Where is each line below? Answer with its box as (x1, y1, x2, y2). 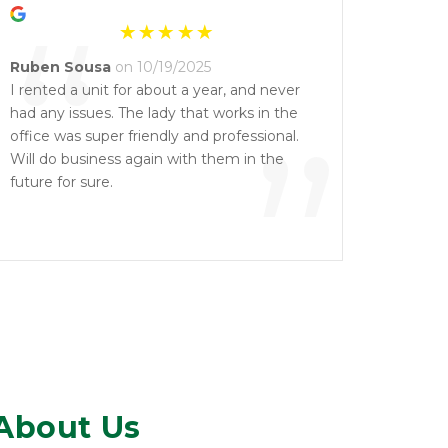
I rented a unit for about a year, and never (10, 81, 300, 99)
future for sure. (10, 173, 113, 191)
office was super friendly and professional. (10, 127, 299, 145)
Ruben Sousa (10, 58, 111, 76)
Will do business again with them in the (10, 150, 284, 168)
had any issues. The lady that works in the (10, 104, 298, 122)
